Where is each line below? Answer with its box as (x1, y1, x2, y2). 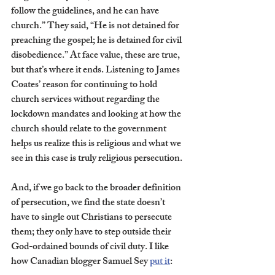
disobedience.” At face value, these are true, (11, 47, 182, 65)
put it (150, 253, 170, 271)
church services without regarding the (11, 91, 161, 109)
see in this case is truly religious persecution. (11, 150, 184, 168)
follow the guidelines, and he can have (11, 2, 161, 21)
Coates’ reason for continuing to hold (11, 76, 159, 95)
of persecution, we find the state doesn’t (11, 194, 167, 212)
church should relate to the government (11, 120, 168, 139)
